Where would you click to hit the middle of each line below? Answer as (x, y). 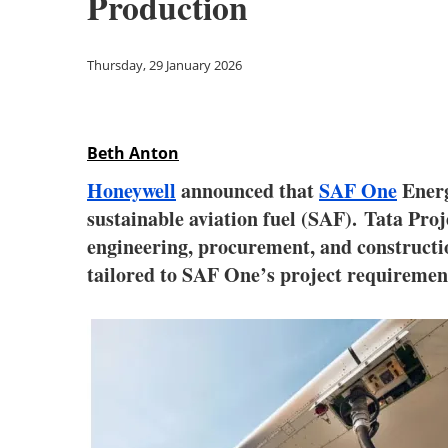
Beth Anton (133, 153)
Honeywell (131, 190)
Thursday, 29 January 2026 (164, 65)
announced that (247, 190)
